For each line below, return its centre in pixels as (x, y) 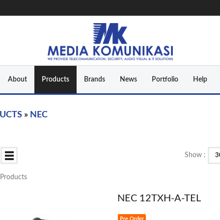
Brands (94, 79)
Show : (196, 155)
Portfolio (165, 79)
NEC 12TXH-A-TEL (159, 198)
